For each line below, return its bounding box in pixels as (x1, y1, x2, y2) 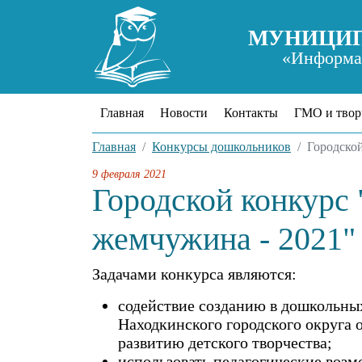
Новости (160, 106, 208, 120)
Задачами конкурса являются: (92, 265, 297, 283)
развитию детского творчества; (118, 334, 332, 351)
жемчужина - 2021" (92, 221, 356, 257)
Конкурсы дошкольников (152, 140, 291, 154)
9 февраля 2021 (92, 167, 166, 180)
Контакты (224, 106, 278, 120)
